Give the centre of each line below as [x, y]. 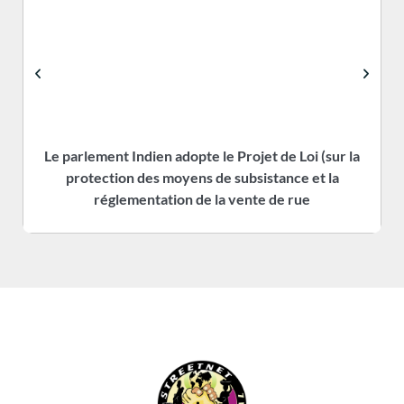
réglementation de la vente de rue [202, 199]
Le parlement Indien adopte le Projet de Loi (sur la [202, 156]
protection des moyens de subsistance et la [202, 177]
